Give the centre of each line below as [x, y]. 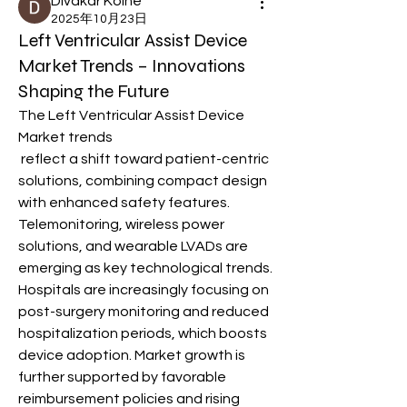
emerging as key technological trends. [145, 268]
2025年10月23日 [99, 19]
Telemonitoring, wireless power [121, 224]
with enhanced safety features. [124, 203]
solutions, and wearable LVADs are [133, 246]
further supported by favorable [122, 377]
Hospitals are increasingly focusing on [144, 290]
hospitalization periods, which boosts [143, 333]
